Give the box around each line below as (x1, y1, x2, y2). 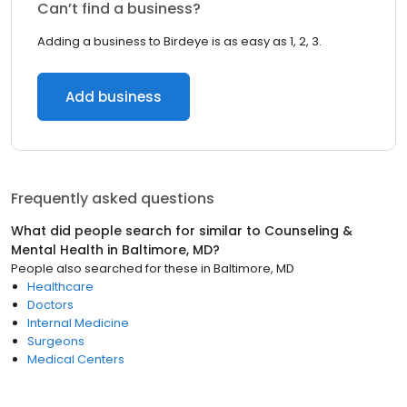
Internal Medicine (27, 314, 129, 332)
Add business (65, 87, 162, 106)
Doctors (27, 296, 74, 313)
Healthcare (27, 278, 94, 295)
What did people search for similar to (11, 222, 264, 240)
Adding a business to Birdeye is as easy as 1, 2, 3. (37, 33, 322, 50)
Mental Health (11, 241, 104, 259)
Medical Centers (27, 351, 124, 368)
